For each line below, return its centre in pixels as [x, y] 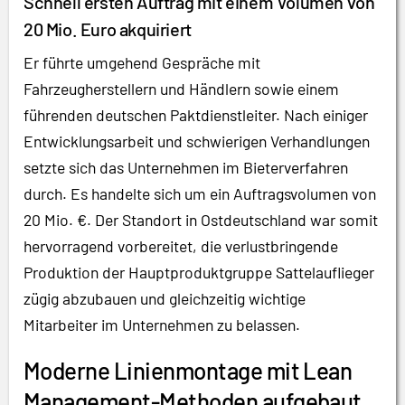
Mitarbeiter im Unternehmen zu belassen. [162, 324]
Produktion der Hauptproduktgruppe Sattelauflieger [199, 272]
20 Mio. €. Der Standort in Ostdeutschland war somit [201, 219]
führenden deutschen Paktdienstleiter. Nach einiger [196, 114]
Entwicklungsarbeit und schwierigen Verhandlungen [197, 141]
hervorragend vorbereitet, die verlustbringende [181, 245]
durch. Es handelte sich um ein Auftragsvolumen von [200, 193]
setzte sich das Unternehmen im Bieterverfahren [186, 167]
